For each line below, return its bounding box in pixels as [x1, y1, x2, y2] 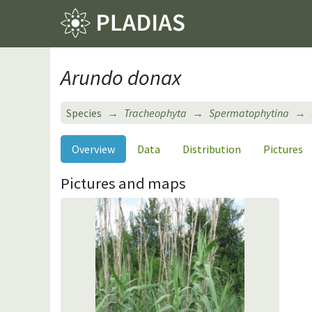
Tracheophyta [124, 105, 187, 120]
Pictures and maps [61, 173, 186, 193]
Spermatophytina [209, 105, 289, 120]
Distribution [182, 141, 241, 156]
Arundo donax [61, 63, 181, 91]
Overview [72, 141, 115, 156]
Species [66, 105, 102, 120]
